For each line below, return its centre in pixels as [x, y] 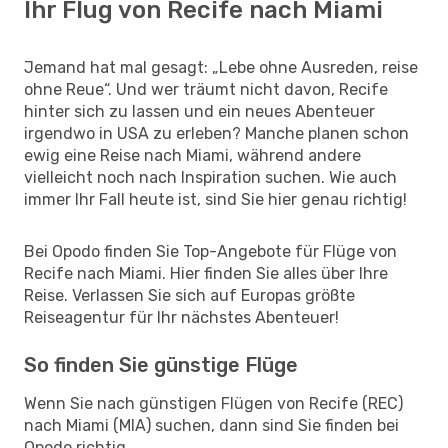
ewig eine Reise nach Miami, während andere [192, 155]
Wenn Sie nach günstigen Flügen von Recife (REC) [213, 403]
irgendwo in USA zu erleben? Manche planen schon [216, 133]
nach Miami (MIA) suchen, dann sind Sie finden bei [211, 425]
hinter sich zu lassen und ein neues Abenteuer [199, 111]
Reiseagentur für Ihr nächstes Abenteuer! [181, 317]
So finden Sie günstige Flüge [161, 364]
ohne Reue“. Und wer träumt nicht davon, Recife [206, 89]
